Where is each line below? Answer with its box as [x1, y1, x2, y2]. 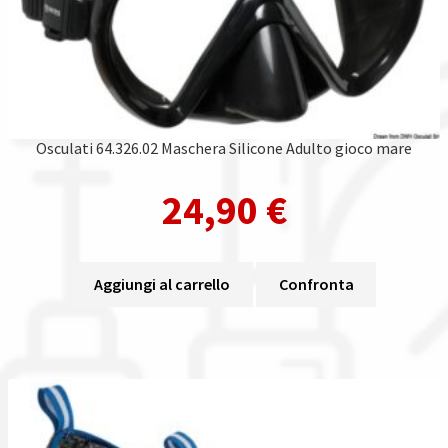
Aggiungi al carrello [94, 274, 231, 295]
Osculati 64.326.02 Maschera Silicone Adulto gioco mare [36, 138, 412, 159]
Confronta [278, 274, 354, 295]
